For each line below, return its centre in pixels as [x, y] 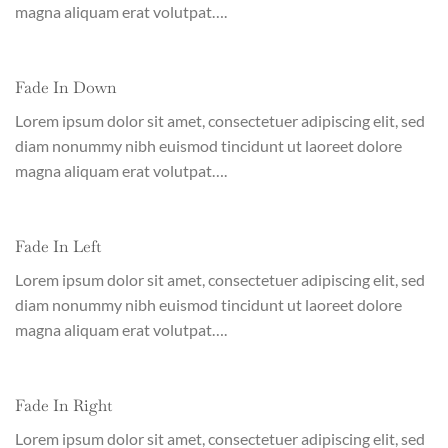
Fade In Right [63, 405]
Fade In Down [66, 88]
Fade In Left [58, 246]
